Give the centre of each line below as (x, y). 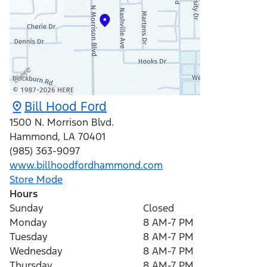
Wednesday (36, 251)
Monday (28, 223)
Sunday (27, 208)
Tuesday (29, 237)
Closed (159, 208)
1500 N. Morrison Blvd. (62, 122)
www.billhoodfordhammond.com (86, 165)
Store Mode (36, 180)
